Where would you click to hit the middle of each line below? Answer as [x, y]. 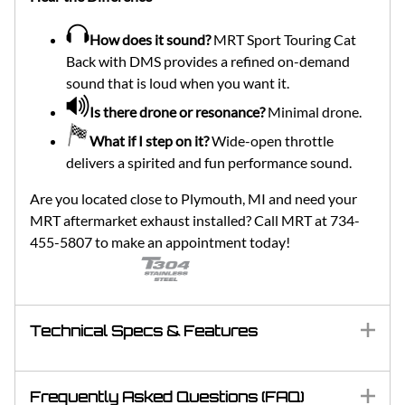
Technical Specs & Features [144, 331]
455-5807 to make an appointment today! [160, 242]
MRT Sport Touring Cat [283, 40]
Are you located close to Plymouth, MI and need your [193, 199]
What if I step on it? [149, 141]
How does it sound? [150, 40]
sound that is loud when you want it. [178, 83]
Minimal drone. [313, 112]
